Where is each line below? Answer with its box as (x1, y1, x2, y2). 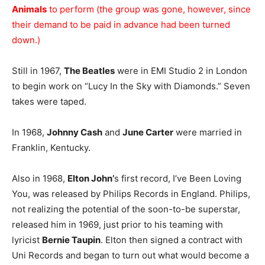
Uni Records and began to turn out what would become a (12, 250, 249, 261)
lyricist (12, 234, 42, 245)
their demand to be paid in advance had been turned (12, 19, 230, 30)
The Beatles (64, 65, 115, 76)
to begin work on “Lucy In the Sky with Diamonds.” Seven (12, 80, 250, 92)
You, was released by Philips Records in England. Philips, (12, 188, 250, 199)
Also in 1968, (12, 173, 67, 184)
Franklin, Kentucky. (12, 142, 91, 153)
